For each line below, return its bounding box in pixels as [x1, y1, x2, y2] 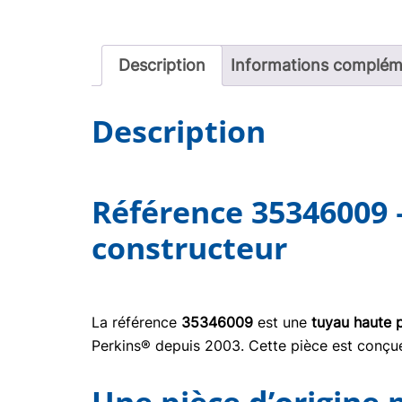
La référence [92, 313, 181, 331]
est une [253, 313, 311, 331]
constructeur [92, 227, 287, 268]
